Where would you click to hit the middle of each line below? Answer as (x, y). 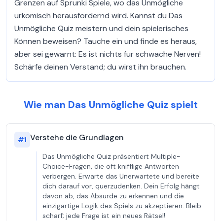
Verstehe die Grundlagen (77, 137)
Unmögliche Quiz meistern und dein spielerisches (101, 28)
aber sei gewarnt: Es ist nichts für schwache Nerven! (108, 54)
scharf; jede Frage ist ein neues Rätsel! (104, 216)
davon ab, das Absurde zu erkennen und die (113, 196)
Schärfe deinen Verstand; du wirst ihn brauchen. (100, 67)
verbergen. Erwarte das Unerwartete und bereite (121, 176)
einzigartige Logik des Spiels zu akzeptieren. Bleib (122, 206)
